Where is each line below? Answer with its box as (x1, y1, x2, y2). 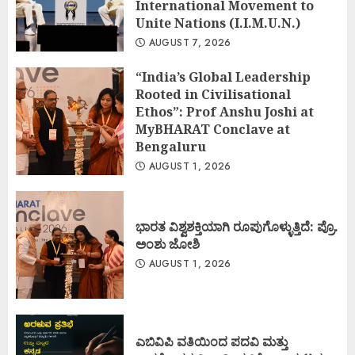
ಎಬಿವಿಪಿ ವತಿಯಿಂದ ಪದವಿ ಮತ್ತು (136, 333, 288, 351)
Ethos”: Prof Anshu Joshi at (136, 103, 314, 121)
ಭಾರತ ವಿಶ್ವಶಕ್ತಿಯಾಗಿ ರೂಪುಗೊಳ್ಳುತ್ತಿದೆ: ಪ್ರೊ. (136, 218, 338, 236)
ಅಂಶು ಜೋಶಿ (136, 235, 200, 254)
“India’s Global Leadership (136, 68, 311, 86)
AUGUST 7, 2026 (145, 36, 231, 51)
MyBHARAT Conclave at (136, 120, 290, 139)
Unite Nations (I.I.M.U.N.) (136, 14, 300, 32)
